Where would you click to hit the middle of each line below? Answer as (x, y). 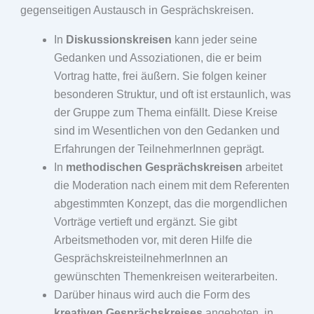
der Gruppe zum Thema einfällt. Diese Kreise (165, 112)
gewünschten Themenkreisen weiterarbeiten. (165, 276)
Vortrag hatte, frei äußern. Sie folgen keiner (160, 76)
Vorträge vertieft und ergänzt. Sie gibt (145, 221)
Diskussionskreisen (118, 39)
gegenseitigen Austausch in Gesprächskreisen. (137, 10)
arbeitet (262, 167)
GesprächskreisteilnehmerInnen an (141, 258)
